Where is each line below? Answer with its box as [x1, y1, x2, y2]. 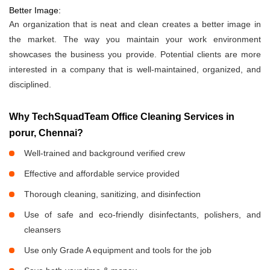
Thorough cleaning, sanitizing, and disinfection [24, 189, 201, 199]
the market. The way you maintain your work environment [9, 34, 261, 45]
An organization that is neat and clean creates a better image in [9, 19, 261, 30]
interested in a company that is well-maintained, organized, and [9, 64, 261, 75]
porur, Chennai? [9, 128, 83, 139]
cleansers [24, 225, 61, 235]
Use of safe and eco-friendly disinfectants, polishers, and [24, 210, 261, 220]
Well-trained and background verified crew [24, 148, 185, 159]
